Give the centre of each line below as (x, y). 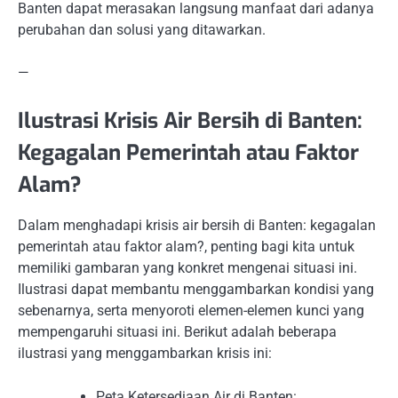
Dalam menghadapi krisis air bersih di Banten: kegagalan (197, 226)
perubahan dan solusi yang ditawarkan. (142, 30)
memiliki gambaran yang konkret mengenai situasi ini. (187, 268)
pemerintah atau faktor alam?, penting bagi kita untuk (186, 247)
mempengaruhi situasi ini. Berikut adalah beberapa (177, 332)
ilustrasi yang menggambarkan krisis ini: (145, 354)
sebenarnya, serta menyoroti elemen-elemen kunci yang (191, 311)
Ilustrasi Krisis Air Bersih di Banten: (190, 121)
